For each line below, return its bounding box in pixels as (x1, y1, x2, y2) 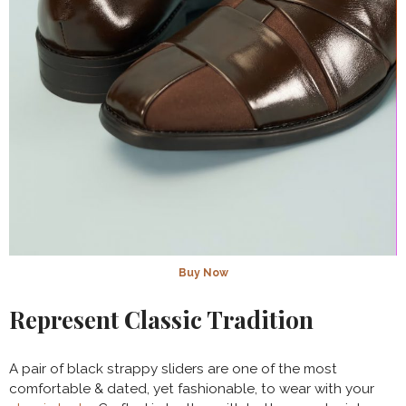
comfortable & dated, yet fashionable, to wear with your (9, 381, 374, 398)
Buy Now (178, 266, 228, 280)
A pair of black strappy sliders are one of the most (9, 361, 337, 378)
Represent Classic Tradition (9, 304, 314, 336)
